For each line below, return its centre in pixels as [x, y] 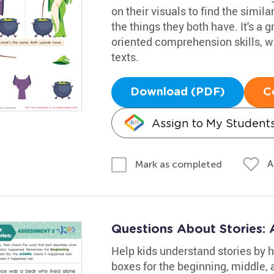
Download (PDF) [177, 92]
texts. [125, 57]
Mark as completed [178, 164]
